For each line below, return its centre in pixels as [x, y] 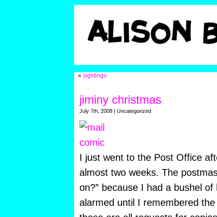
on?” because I [113, 188]
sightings [94, 76]
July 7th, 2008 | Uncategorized [115, 111]
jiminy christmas [120, 100]
